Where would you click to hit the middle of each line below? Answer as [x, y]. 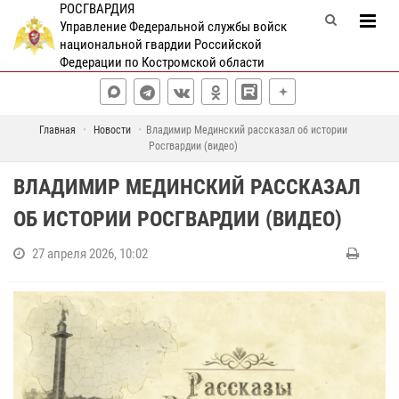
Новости [112, 130]
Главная [57, 130]
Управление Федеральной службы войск [173, 27]
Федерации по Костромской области [162, 62]
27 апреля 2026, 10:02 [90, 254]
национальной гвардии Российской [160, 45]
